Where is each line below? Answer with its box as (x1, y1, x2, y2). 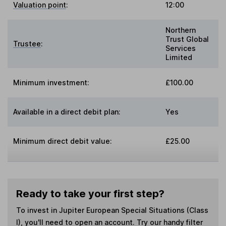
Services (165, 44, 196, 53)
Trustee (13, 39, 41, 48)
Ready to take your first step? (16, 188, 164, 200)
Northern (165, 26, 196, 35)
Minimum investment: (13, 78, 90, 87)
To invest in (16, 206, 59, 215)
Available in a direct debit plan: (13, 107, 121, 117)
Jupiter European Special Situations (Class (59, 206, 208, 215)
